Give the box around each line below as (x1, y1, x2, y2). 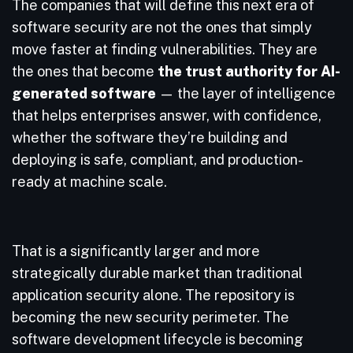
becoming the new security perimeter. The (12, 309, 289, 325)
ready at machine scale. (12, 173, 170, 190)
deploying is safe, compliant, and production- (12, 151, 303, 168)
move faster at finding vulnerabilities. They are (12, 41, 318, 58)
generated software (12, 85, 156, 102)
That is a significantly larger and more (12, 243, 260, 259)
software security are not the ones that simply (12, 19, 312, 35)
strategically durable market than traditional (12, 265, 303, 281)
